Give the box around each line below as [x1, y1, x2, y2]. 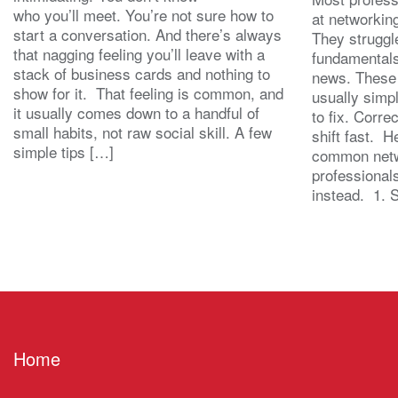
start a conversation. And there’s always [13, 22, 282, 45]
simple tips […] [13, 139, 114, 163]
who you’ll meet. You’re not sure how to [13, 3, 274, 26]
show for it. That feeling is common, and [13, 81, 283, 104]
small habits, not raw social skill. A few [13, 120, 272, 143]
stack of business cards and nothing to [13, 61, 270, 84]
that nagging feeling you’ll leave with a [13, 42, 265, 65]
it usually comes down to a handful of [13, 100, 259, 123]
